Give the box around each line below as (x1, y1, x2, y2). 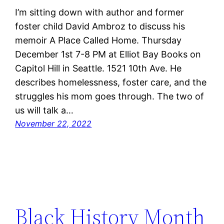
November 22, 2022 (15, 118, 92, 128)
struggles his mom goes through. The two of (15, 90, 204, 101)
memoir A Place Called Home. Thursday (15, 34, 182, 45)
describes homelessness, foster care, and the (15, 76, 207, 87)
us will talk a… (15, 104, 74, 115)
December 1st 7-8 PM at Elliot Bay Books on (15, 48, 201, 59)
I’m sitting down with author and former (15, 6, 184, 17)
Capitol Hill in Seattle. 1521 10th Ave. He (15, 62, 182, 73)
